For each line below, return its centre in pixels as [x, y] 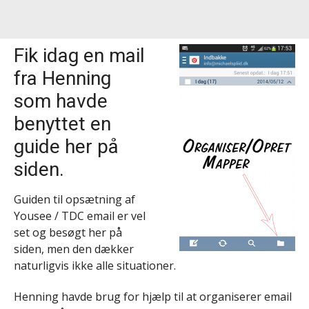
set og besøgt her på [68, 233]
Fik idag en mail [79, 56]
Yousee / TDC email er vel [80, 216]
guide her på [66, 147]
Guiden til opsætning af [74, 200]
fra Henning [62, 79]
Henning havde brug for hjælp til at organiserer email [153, 297]
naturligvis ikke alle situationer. [95, 266]
